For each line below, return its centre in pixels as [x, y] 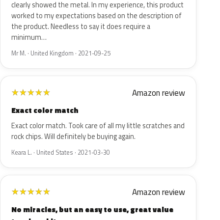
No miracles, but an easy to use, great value [92, 209]
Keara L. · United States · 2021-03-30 [61, 152]
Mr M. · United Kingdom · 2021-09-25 [61, 53]
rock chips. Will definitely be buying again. [73, 137]
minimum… [29, 37]
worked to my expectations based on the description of [96, 16]
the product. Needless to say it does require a [81, 27]
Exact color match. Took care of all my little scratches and [98, 126]
